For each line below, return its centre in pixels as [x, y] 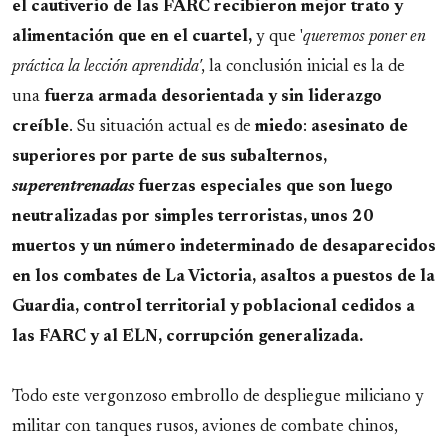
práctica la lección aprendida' [106, 67]
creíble [40, 127]
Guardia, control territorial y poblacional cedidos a [213, 307]
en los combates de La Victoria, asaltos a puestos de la [223, 277]
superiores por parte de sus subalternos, [169, 157]
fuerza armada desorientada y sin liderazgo [213, 97]
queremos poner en [364, 37]
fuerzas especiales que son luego [263, 187]
